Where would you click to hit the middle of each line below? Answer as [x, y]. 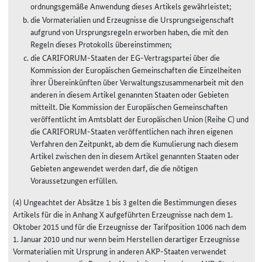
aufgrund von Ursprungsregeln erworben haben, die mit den [129, 31]
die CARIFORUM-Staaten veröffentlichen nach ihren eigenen [132, 131]
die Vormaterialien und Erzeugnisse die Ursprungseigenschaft [132, 19]
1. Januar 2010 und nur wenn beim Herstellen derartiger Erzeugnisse [126, 238]
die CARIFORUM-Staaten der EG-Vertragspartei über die [125, 57]
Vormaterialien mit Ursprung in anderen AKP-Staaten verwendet [120, 251]
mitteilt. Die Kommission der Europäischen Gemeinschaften [129, 106]
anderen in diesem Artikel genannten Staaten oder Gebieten [130, 94]
